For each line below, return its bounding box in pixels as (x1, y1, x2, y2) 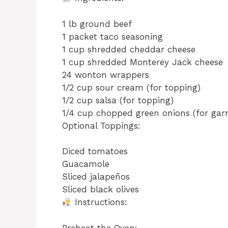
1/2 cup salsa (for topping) (62, 95, 174, 105)
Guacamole (62, 159, 109, 169)
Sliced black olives (62, 184, 139, 195)
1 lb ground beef (62, 18, 132, 29)
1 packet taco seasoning (62, 31, 163, 42)
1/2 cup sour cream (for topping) (62, 82, 201, 93)
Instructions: (72, 197, 128, 208)
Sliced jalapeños (62, 172, 130, 182)
